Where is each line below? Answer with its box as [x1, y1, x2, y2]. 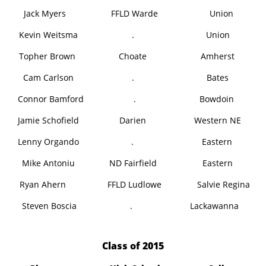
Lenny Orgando [17, 136, 79, 147]
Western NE [194, 115, 242, 126]
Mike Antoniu [21, 157, 75, 169]
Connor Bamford [18, 93, 84, 104]
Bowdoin [199, 93, 234, 104]
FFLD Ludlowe [107, 179, 162, 190]
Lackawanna [190, 200, 239, 211]
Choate [119, 50, 147, 62]
